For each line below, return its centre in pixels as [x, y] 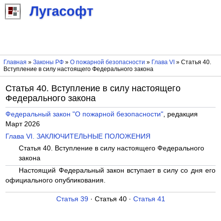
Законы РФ [48, 62]
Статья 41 [149, 199]
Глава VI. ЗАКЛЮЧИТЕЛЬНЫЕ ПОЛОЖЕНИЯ [78, 136]
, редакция [181, 114]
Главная [15, 62]
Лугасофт [61, 12]
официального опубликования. [56, 180]
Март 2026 [23, 124]
